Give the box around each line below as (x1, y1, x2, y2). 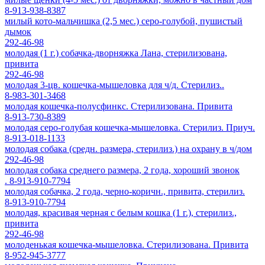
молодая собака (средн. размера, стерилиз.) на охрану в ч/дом (5, 144, 252, 154)
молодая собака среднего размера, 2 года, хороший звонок (5, 165, 240, 175)
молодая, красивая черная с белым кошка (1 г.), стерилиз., (5, 208, 237, 218)
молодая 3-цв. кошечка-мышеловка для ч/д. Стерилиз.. (5, 80, 224, 90)
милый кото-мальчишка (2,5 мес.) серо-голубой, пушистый (5, 16, 243, 26)
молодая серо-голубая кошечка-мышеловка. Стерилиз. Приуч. (5, 122, 255, 132)
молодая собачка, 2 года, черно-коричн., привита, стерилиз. (5, 186, 245, 196)
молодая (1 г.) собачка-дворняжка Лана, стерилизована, (5, 48, 227, 58)
